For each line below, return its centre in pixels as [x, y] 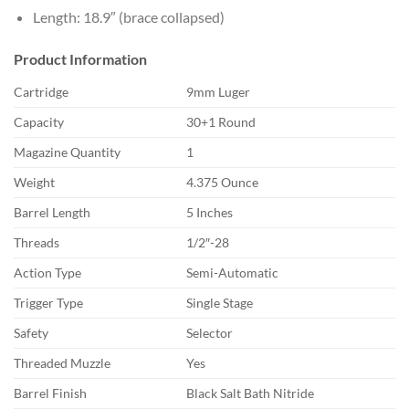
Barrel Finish [50, 393]
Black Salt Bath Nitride [251, 393]
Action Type [47, 273]
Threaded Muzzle [62, 363]
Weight [34, 183]
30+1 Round [221, 122]
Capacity [39, 122]
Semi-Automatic [233, 273]
